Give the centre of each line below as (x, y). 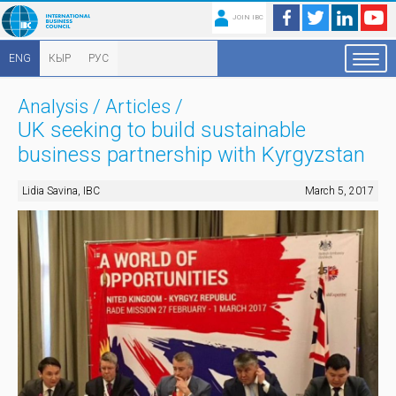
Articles (138, 107)
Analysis (53, 107)
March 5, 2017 (339, 191)
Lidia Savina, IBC (61, 191)
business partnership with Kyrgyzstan (191, 155)
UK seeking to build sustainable (162, 130)
